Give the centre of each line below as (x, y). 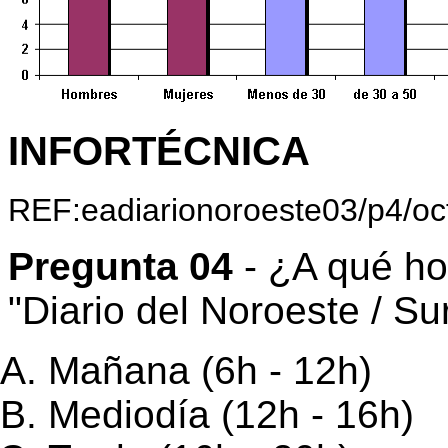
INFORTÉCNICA (159, 151)
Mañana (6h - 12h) (210, 370)
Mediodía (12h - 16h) (231, 414)
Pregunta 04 (120, 266)
